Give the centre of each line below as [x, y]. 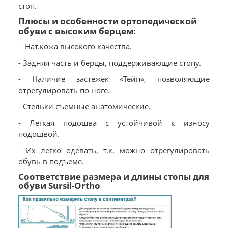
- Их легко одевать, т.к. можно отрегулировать [114, 150]
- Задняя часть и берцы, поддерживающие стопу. [110, 63]
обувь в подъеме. [51, 162]
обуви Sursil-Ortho [59, 186]
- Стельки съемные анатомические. [84, 107]
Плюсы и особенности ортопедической [108, 21]
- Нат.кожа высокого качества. [75, 47]
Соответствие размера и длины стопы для [114, 177]
